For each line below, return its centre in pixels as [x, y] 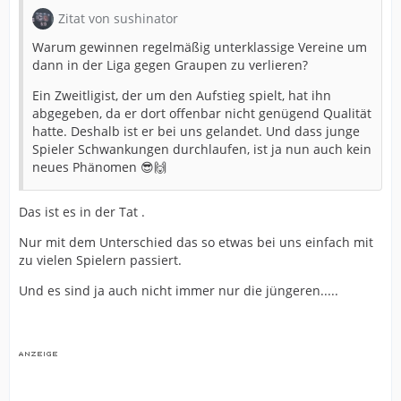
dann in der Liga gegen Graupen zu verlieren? [170, 64]
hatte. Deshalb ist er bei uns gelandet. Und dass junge [196, 131]
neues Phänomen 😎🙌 [99, 166]
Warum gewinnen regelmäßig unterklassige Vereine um [200, 47]
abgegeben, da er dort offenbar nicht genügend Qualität [202, 113]
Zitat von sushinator [118, 18]
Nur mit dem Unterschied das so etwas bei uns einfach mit [196, 242]
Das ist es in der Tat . [82, 211]
